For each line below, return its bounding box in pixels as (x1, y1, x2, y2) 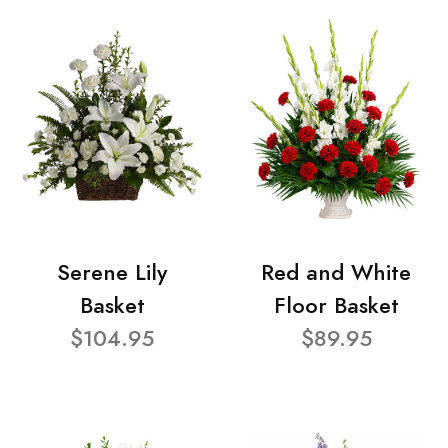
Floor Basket (273, 290, 399, 322)
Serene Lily (57, 257, 167, 289)
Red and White (261, 257, 411, 289)
